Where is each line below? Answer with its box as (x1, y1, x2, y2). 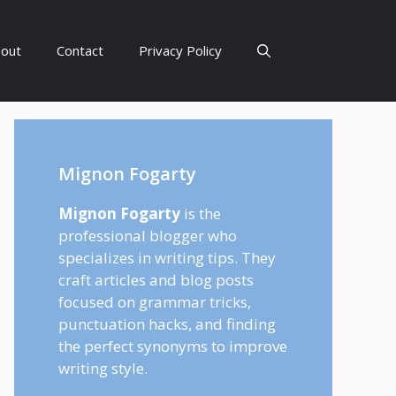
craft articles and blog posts (58, 270, 254, 290)
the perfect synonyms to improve (58, 336, 287, 356)
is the (180, 203, 221, 224)
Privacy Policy (139, 42, 222, 59)
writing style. (58, 358, 148, 378)
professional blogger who (58, 225, 237, 246)
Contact (57, 42, 103, 59)
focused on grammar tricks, (58, 292, 251, 312)
